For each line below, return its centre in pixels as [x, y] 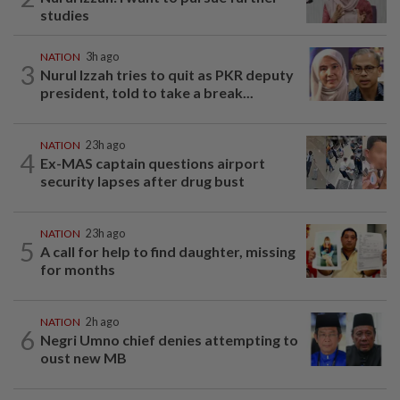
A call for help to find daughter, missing [168, 252]
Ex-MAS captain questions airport [153, 163]
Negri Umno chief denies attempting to [169, 340]
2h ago [102, 322]
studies [65, 15]
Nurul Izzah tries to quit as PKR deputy [167, 75]
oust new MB [83, 358]
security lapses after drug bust [142, 181]
